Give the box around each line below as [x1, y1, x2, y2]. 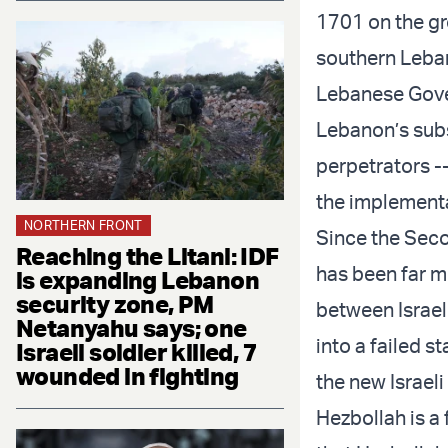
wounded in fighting [16, 360, 239, 391]
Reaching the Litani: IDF [16, 240, 279, 271]
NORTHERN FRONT [24, 216, 143, 233]
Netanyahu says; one [16, 312, 247, 343]
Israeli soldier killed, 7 [16, 336, 256, 367]
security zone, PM [16, 288, 214, 319]
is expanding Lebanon [16, 264, 259, 295]
